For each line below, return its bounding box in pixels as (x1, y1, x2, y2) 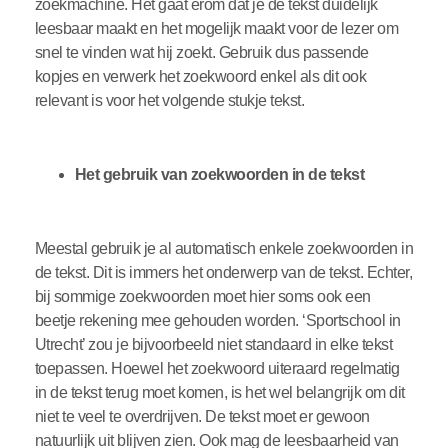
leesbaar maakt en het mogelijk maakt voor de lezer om (34, 20, 399, 38)
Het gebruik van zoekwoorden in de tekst (74, 166, 368, 184)
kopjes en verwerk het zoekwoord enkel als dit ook (34, 68, 367, 86)
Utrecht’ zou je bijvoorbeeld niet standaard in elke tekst (34, 336, 393, 354)
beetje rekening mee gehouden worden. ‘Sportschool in (34, 312, 401, 330)
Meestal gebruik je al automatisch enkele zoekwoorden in (34, 240, 414, 258)
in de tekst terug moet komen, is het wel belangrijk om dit (34, 384, 405, 402)
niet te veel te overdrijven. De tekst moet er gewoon (34, 408, 370, 426)
